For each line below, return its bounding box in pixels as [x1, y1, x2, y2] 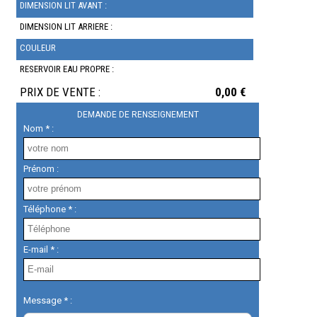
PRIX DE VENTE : [20, 84, 101, 99]
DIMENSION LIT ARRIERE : [20, 21, 113, 32]
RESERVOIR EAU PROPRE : [20, 63, 115, 74]
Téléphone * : [23, 203, 77, 214]
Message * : [23, 294, 73, 306]
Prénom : [23, 163, 59, 174]
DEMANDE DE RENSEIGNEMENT [76, 109, 199, 120]
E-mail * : [23, 243, 59, 255]
